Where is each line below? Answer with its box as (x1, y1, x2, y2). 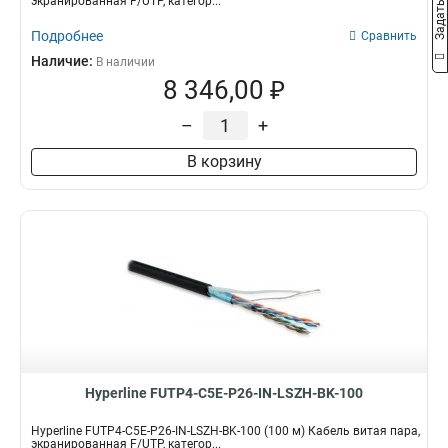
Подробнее (31, 28, 103, 44)
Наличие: (31, 53, 96, 69)
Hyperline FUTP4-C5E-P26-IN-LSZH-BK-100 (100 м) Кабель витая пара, (31, 424, 420, 438)
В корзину (186, 152, 262, 171)
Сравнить (361, 29, 417, 43)
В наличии (96, 55, 155, 69)
